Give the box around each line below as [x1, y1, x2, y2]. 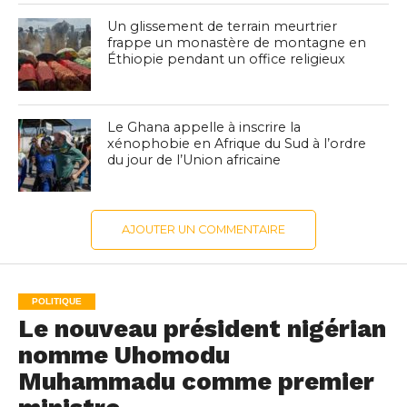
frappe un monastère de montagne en [107, 34, 367, 51]
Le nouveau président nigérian [17, 313, 386, 343]
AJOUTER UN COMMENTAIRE [121, 222, 285, 236]
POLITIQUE [31, 295, 82, 306]
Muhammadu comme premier [17, 366, 374, 396]
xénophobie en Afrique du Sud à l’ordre [107, 134, 367, 152]
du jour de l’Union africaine [107, 151, 282, 168]
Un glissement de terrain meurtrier [107, 17, 338, 35]
